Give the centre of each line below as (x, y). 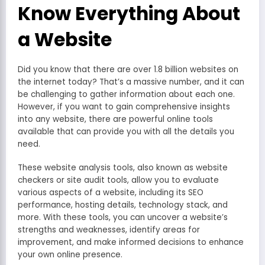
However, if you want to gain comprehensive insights (124, 107)
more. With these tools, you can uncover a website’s (123, 218)
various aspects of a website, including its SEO (111, 193)
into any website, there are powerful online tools (115, 119)
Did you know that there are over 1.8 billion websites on (128, 70)
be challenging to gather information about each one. (126, 95)
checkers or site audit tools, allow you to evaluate (118, 180)
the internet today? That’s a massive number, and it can (131, 82)
